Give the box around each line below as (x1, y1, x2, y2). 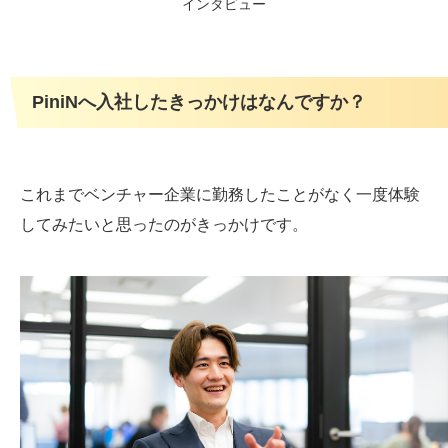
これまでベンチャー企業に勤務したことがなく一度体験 (20, 186, 420, 203)
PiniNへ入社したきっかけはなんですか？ (31, 92, 366, 112)
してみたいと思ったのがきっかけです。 (20, 216, 308, 233)
